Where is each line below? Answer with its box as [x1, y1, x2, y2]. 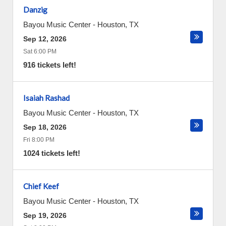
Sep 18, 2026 [23, 123, 67, 131]
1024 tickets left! [23, 149, 80, 157]
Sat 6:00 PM [23, 48, 56, 55]
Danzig [23, 5, 47, 14]
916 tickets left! [23, 61, 76, 69]
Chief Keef [23, 182, 59, 191]
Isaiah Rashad [23, 93, 70, 102]
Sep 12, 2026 [23, 35, 67, 43]
